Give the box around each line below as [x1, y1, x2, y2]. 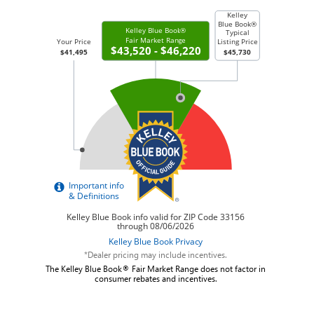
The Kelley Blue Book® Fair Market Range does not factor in [46, 263, 266, 275]
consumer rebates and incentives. [94, 273, 217, 285]
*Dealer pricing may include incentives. [84, 249, 227, 261]
